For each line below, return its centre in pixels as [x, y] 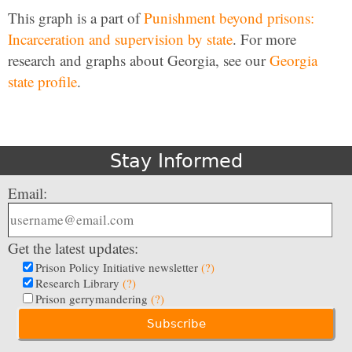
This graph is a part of [76, 18]
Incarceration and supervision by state [120, 39]
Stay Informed [176, 161]
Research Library [79, 283]
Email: [27, 193]
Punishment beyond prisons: [229, 18]
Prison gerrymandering [93, 299]
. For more [264, 39]
